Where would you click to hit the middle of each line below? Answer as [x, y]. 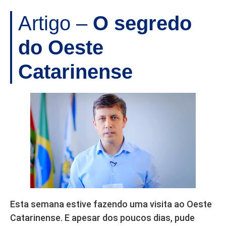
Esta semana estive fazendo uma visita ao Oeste [111, 204]
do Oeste [61, 47]
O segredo [142, 23]
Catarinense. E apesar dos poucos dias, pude [102, 217]
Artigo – [55, 23]
